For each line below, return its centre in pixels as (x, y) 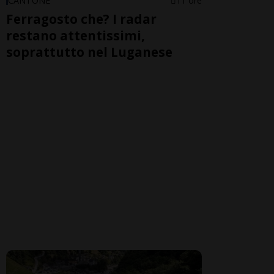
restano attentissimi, (76, 35)
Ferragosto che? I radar (81, 19)
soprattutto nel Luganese (89, 52)
